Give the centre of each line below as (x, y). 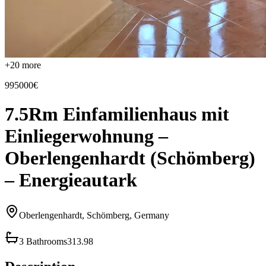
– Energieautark (71, 180)
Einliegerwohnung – (86, 136)
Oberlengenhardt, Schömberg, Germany (94, 215)
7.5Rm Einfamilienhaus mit (117, 114)
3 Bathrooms (43, 241)
